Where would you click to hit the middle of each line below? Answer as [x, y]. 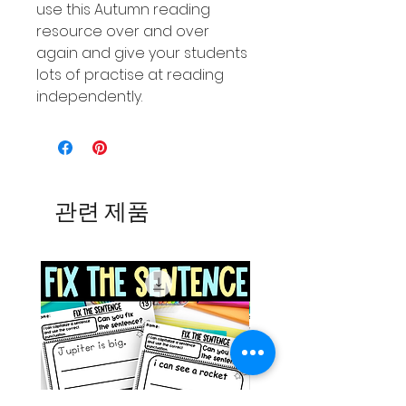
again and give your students [142, 53]
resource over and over [123, 31]
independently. [89, 97]
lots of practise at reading [130, 75]
